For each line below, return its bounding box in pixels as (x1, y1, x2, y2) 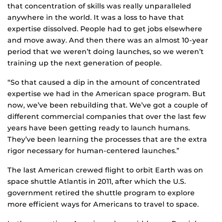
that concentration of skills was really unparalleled (7, 1, 191, 11)
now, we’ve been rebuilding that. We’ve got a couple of (7, 101, 208, 110)
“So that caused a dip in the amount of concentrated (7, 78, 200, 87)
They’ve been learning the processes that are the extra (7, 135, 207, 144)
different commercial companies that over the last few (7, 112, 206, 121)
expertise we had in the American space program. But (7, 89, 206, 99)
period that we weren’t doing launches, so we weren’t (7, 47, 204, 56)
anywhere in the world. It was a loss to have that (7, 13, 184, 22)
